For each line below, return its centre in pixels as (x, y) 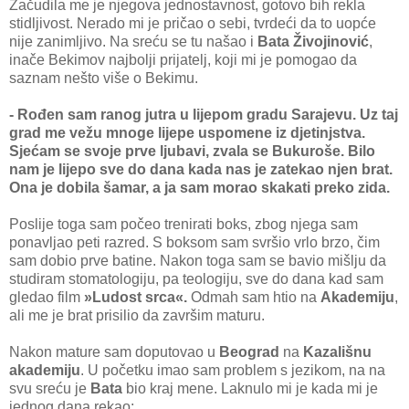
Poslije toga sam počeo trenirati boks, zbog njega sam (184, 224)
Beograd (249, 351)
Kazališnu (337, 351)
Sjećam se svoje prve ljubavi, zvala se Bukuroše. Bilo (192, 151)
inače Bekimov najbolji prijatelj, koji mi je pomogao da (183, 59)
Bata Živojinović (313, 41)
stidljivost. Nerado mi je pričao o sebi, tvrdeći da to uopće (193, 23)
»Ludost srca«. (136, 297)
